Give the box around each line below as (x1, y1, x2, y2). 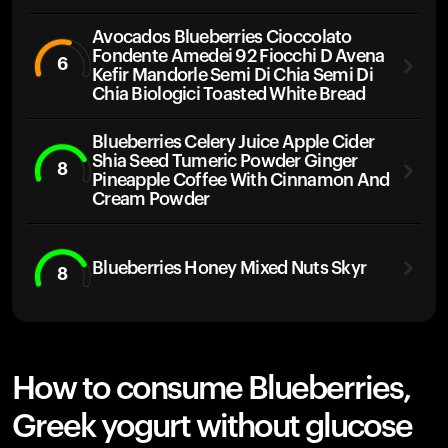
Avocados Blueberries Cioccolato (92, 28, 352, 46)
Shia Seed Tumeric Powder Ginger (92, 152, 358, 170)
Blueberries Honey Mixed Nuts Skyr (92, 258, 367, 277)
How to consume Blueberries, (12, 373, 410, 405)
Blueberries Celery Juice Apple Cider (92, 133, 375, 151)
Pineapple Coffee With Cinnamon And (92, 171, 390, 189)
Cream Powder (92, 190, 210, 208)
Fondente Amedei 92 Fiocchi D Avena (92, 47, 385, 65)
